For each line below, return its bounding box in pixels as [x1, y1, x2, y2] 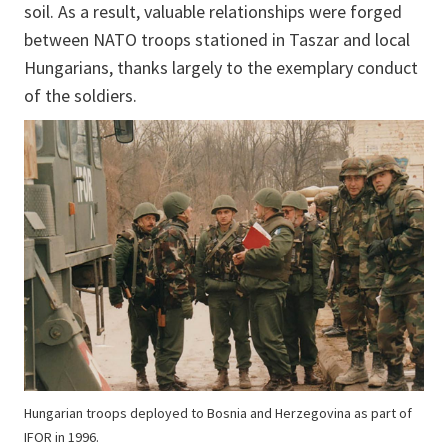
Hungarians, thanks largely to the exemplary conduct [24, 56, 418, 80]
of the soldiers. [24, 84, 145, 108]
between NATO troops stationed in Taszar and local [24, 28, 410, 52]
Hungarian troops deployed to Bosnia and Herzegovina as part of [24, 404, 412, 423]
